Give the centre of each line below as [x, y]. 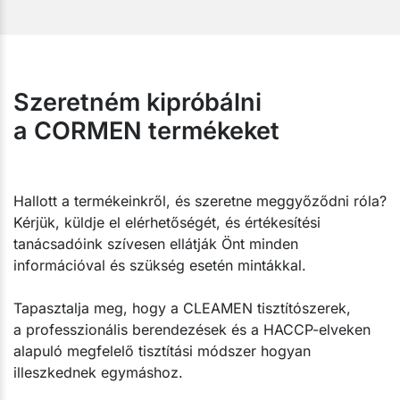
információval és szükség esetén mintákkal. [160, 265]
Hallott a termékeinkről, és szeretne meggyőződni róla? [200, 200]
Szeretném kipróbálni [137, 102]
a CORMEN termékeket [146, 130]
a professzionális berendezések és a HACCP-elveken [192, 329]
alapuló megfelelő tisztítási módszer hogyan [162, 350]
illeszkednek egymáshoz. [98, 372]
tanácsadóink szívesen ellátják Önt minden [156, 243]
